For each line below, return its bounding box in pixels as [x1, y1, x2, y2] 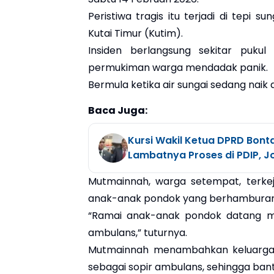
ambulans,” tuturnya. [88, 225, 187, 240]
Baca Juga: [88, 103, 147, 117]
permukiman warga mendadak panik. [88, 60, 268, 75]
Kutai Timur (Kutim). [88, 26, 183, 40]
